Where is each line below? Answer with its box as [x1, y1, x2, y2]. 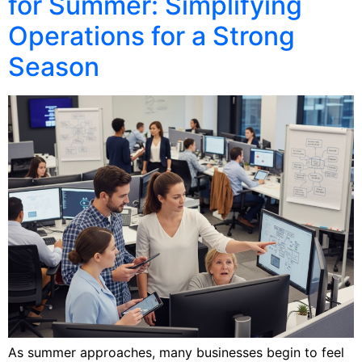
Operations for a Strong [8, 19, 295, 52]
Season [8, 50, 99, 82]
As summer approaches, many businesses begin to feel [8, 343, 344, 360]
